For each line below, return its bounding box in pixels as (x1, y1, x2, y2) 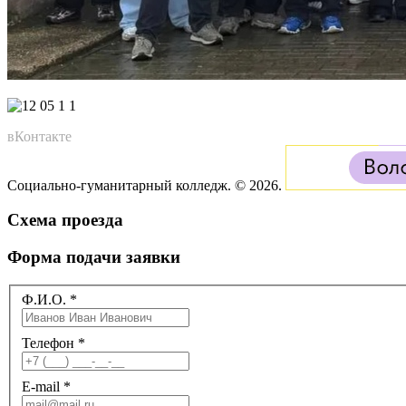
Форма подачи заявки (7, 247, 180, 267)
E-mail (22, 378, 60, 394)
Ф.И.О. (22, 291, 66, 307)
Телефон (22, 334, 74, 351)
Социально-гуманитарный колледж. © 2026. (7, 177, 285, 193)
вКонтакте (7, 128, 72, 144)
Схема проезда (7, 210, 123, 230)
